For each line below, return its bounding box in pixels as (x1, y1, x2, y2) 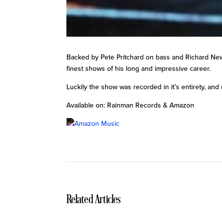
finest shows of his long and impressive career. (66, 63, 211, 74)
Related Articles (66, 186, 121, 215)
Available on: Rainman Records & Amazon (66, 100, 195, 111)
